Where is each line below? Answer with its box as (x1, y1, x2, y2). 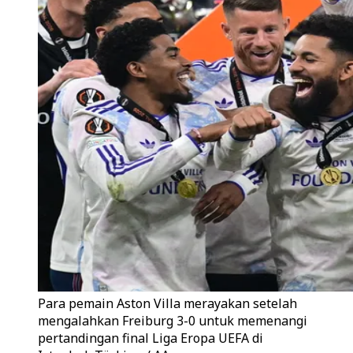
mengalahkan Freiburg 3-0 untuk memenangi (38, 312, 307, 329)
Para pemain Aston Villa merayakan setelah (38, 295, 297, 312)
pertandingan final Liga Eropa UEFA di (38, 329, 263, 347)
